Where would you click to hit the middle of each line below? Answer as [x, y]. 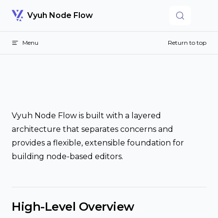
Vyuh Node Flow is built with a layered [86, 116]
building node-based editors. [67, 156]
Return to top [187, 43]
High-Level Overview [73, 207]
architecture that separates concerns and [92, 129]
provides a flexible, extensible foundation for [98, 143]
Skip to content [37, 13]
